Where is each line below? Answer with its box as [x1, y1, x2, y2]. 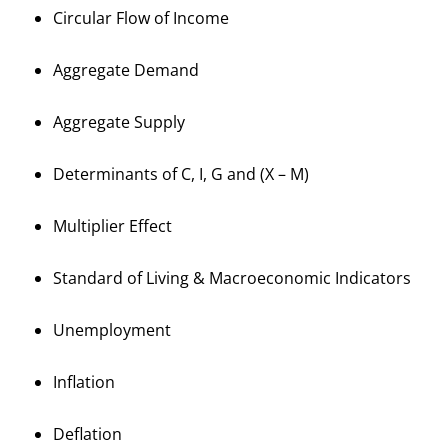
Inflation [53, 370, 116, 393]
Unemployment [53, 318, 172, 341]
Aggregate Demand [53, 58, 200, 81]
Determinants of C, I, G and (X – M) [53, 162, 310, 185]
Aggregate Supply [53, 110, 186, 133]
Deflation [53, 422, 123, 445]
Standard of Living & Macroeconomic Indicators [53, 266, 412, 289]
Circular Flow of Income [53, 6, 230, 29]
